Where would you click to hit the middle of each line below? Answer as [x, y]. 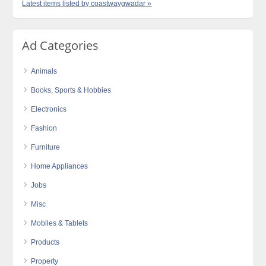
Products [45, 242]
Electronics [49, 109]
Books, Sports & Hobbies [71, 90]
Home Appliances [60, 166]
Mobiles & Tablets [60, 223]
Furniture [46, 147]
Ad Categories [61, 45]
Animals [44, 71]
